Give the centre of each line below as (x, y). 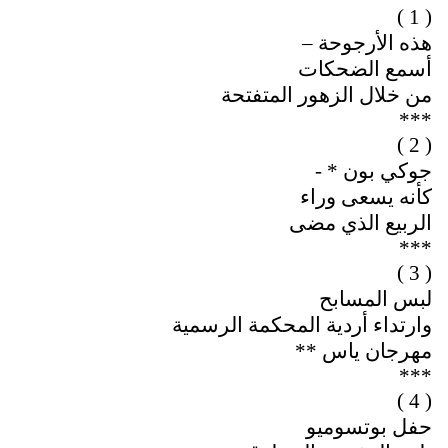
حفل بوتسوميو (369, 427)
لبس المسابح (376, 299)
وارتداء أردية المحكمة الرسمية (302, 325)
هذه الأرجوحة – (367, 43)
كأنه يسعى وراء (366, 197)
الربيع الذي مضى (361, 223)
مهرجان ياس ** (364, 351)
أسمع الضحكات (365, 69)
